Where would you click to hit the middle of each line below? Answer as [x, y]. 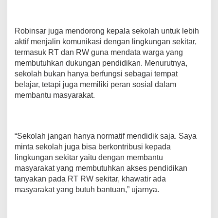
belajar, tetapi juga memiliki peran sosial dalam [95, 85]
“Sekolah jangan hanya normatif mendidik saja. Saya [106, 136]
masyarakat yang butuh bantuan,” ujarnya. [87, 190]
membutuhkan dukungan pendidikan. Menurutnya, [101, 63]
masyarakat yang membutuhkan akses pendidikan [101, 168]
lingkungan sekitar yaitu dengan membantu [89, 158]
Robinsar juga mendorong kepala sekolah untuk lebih [107, 31]
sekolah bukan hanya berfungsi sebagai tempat [96, 74]
